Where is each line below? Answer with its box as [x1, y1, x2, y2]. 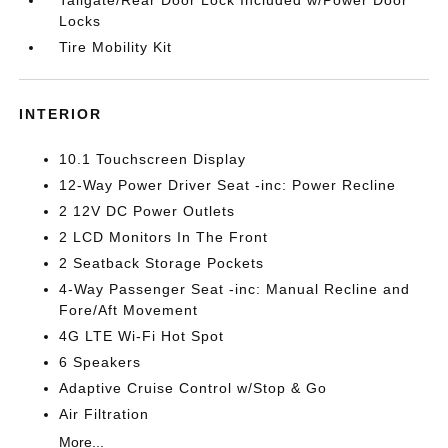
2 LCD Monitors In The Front [59, 229, 269, 245]
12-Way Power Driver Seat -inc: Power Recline [59, 177, 397, 193]
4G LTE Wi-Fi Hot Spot [59, 328, 225, 344]
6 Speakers [59, 354, 142, 370]
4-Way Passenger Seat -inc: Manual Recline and [59, 281, 411, 297]
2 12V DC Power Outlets [59, 203, 236, 219]
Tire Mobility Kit [59, 39, 173, 55]
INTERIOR [19, 106, 103, 122]
